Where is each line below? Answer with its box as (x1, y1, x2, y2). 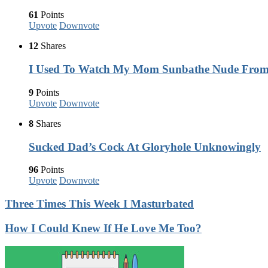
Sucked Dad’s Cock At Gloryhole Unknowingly (29, 140, 261, 153)
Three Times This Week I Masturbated (5, 197, 194, 211)
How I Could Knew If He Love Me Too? (5, 221, 202, 234)
